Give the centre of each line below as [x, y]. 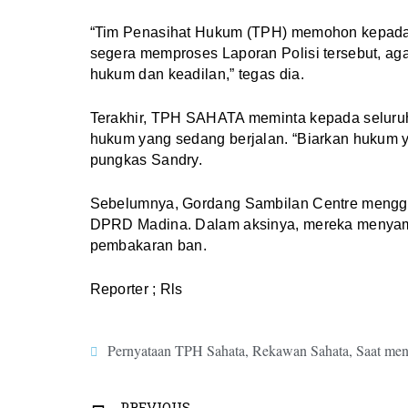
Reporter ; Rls [136, 290]
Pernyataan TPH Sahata [176, 351]
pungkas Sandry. [146, 160]
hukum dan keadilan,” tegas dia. [197, 75]
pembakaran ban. [148, 246]
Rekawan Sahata [300, 351]
